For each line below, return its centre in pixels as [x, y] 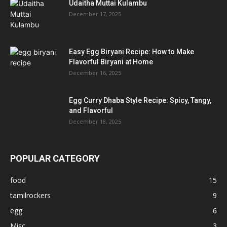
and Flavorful [91, 110]
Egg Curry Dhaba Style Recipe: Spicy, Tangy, [140, 100]
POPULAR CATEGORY [55, 158]
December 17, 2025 [95, 14]
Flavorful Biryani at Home [111, 62]
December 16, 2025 [95, 72]
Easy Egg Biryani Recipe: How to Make [131, 51]
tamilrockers [30, 195]
